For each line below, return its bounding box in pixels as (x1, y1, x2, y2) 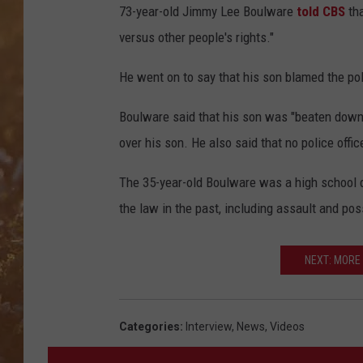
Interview (186, 320, 232, 334)
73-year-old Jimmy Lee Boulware (119, 3, 297, 20)
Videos (270, 320, 305, 334)
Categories (119, 320, 180, 334)
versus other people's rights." (119, 29, 274, 46)
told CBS (297, 3, 345, 20)
